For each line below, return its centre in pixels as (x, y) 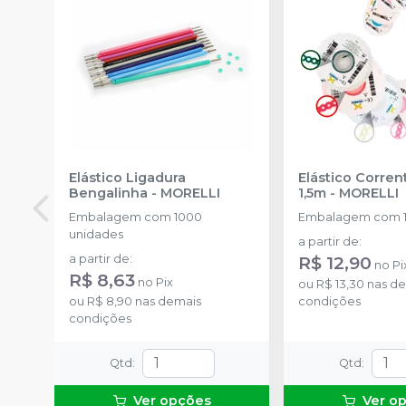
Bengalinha (108, 193)
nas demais (167, 301)
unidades (96, 234)
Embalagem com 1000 (135, 217)
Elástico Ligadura (127, 177)
